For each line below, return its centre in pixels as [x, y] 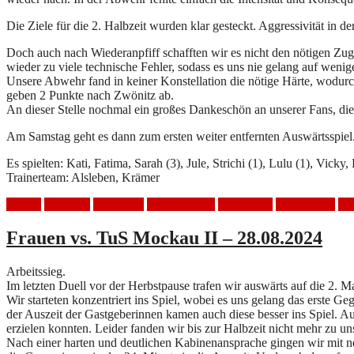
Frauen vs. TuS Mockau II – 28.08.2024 [164, 237]
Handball [67, 204]
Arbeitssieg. [36, 271]
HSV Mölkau [181, 204]
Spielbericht [305, 204]
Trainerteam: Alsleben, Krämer [83, 177]
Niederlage [245, 204]
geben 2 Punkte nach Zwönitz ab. [90, 95]
